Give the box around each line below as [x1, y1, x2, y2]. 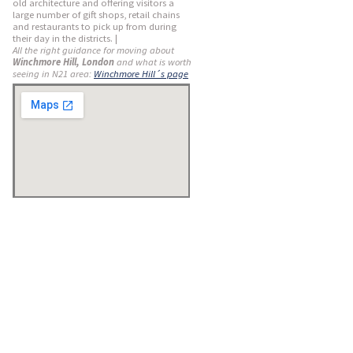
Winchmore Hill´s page [94, 68, 188, 80]
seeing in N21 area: [13, 68, 94, 80]
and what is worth [114, 56, 191, 68]
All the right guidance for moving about [13, 44, 174, 56]
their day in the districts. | [13, 32, 117, 44]
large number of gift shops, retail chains [13, 9, 180, 20]
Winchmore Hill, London [13, 56, 114, 68]
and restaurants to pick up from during [13, 20, 176, 32]
